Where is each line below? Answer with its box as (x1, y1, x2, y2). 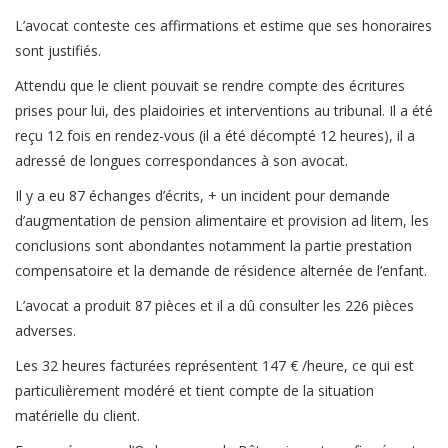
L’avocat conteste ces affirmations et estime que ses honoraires (15, 16, 432, 36)
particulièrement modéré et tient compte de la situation (15, 381, 374, 401)
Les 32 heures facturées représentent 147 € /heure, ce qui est (15, 356, 414, 376)
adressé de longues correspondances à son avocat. (15, 151, 348, 171)
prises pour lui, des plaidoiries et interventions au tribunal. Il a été (15, 101, 433, 121)
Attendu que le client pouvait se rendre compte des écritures (15, 76, 405, 96)
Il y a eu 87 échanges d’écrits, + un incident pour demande (15, 186, 390, 206)
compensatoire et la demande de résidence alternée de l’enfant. (15, 261, 427, 281)
